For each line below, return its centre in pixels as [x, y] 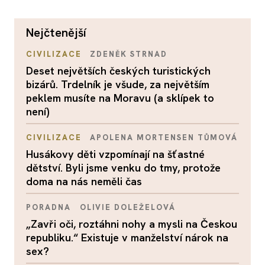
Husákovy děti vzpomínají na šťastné [115, 154]
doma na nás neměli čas [84, 181]
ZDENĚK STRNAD [129, 54]
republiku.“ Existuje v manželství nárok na [127, 237]
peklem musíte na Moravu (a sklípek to [120, 98]
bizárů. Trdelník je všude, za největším [118, 84]
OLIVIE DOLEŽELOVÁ [127, 207]
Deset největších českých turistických [118, 71]
